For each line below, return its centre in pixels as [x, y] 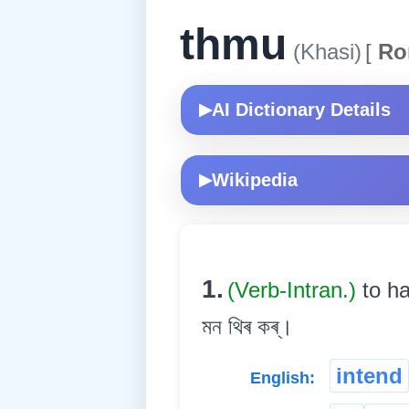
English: [283, 378]
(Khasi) [324, 51]
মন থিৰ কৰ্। [247, 326]
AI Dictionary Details [301, 109]
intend [369, 375]
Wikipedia [255, 179]
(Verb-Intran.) [295, 289]
